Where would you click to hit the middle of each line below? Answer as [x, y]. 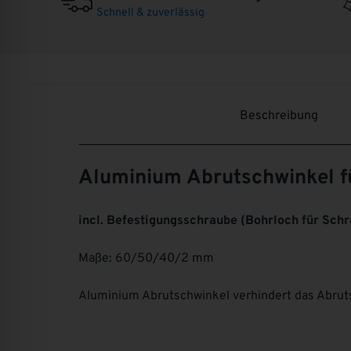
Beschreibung [279, 116]
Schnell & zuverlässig [150, 13]
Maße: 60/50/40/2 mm [147, 259]
